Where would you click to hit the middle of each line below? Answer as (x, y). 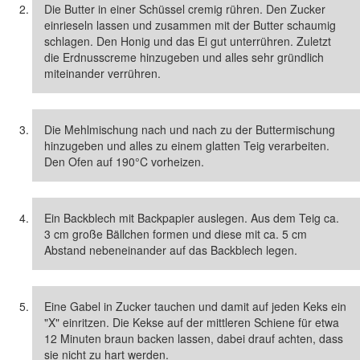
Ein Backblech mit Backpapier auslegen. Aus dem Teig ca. (192, 217)
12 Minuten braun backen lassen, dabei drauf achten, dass (194, 338)
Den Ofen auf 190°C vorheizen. (124, 161)
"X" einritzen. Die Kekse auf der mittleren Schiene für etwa (192, 322)
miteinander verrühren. (102, 73)
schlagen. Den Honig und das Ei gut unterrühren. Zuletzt (188, 41)
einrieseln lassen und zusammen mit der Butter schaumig (190, 25)
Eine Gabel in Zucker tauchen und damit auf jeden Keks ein (195, 306)
